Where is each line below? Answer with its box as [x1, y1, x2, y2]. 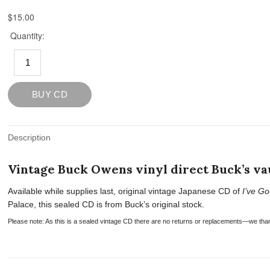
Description [8, 133, 51, 142]
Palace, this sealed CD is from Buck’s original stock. [8, 199, 205, 209]
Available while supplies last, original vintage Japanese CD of [8, 186, 243, 196]
